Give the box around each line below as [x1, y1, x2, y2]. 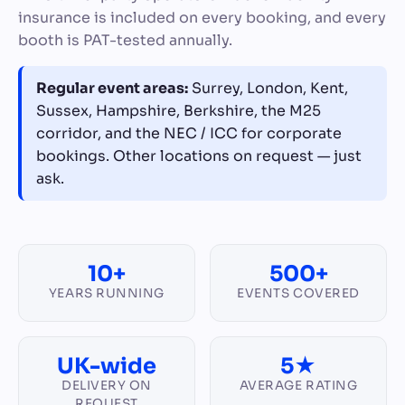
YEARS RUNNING [48, 286, 165, 302]
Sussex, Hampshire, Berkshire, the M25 [36, 101, 321, 121]
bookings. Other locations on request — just [36, 146, 362, 166]
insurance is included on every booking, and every [18, 8, 386, 28]
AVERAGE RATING [239, 378, 358, 394]
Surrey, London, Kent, [188, 79, 348, 99]
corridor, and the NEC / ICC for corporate [36, 124, 342, 144]
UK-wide [57, 353, 156, 381]
